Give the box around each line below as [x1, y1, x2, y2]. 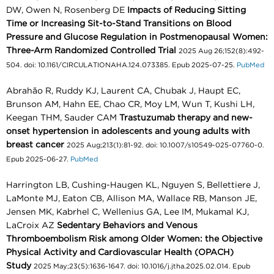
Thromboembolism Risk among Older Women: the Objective [6, 234, 262, 243]
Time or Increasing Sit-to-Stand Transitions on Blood [6, 19, 231, 28]
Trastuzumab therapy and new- [119, 113, 253, 122]
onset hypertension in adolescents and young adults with [6, 127, 250, 136]
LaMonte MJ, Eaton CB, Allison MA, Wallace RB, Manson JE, [6, 194, 257, 203]
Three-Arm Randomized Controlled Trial [6, 46, 176, 55]
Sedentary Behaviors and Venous [57, 221, 198, 230]
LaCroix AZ [6, 221, 57, 230]
